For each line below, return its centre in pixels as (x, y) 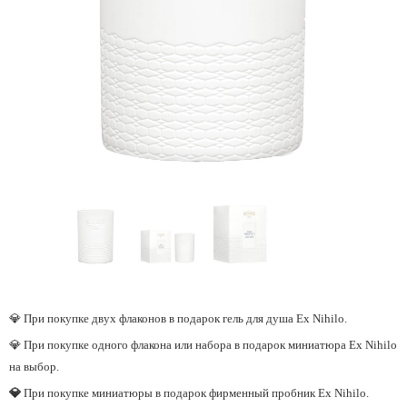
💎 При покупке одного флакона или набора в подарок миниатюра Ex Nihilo (203, 345)
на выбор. (34, 367)
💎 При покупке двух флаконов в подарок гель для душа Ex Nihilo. (178, 319)
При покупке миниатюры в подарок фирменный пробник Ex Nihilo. (196, 393)
